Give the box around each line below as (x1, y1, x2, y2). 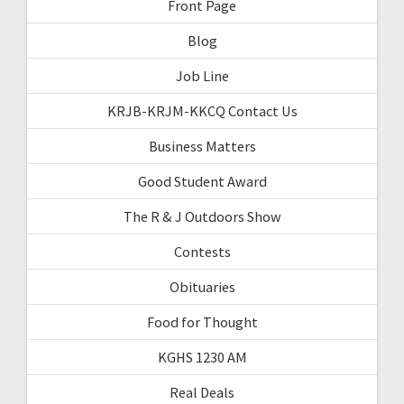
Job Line (175, 66, 229, 85)
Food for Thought (146, 312, 258, 331)
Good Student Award (137, 171, 267, 190)
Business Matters (148, 136, 256, 155)
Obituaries (169, 277, 235, 296)
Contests (173, 242, 231, 261)
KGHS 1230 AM (157, 347, 247, 366)
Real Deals (170, 382, 234, 401)
